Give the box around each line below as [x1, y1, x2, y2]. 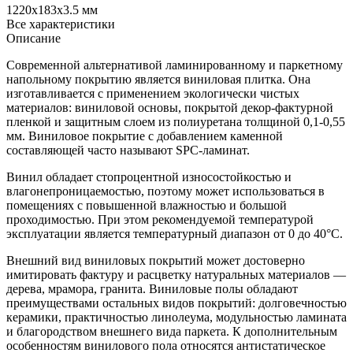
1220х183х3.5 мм [6, 2, 98, 17]
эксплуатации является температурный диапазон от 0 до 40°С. [6, 226, 343, 240]
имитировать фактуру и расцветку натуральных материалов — [6, 267, 346, 281]
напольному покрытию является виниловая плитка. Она [6, 72, 310, 86]
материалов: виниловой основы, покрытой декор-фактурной [6, 100, 333, 114]
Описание [6, 31, 61, 45]
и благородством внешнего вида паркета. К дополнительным [6, 324, 337, 338]
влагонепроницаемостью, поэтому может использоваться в [6, 184, 325, 198]
